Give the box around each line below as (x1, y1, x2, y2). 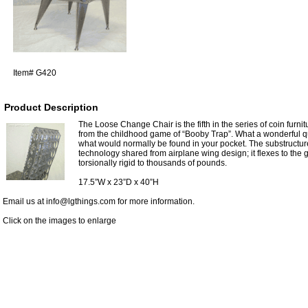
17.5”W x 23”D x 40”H (78, 177, 159, 187)
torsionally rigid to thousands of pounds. (78, 157, 227, 168)
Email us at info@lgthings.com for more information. (3, 196, 195, 206)
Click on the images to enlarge (3, 215, 116, 225)
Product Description (4, 101, 98, 113)
